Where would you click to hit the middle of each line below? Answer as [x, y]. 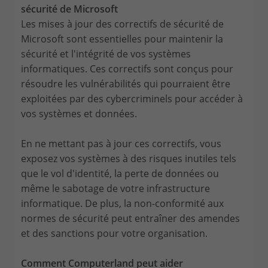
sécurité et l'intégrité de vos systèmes [106, 54]
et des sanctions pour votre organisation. [114, 233]
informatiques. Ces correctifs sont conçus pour [127, 68]
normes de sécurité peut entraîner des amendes [130, 218]
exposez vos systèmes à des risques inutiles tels [129, 158]
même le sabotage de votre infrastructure [115, 188]
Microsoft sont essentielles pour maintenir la [122, 39]
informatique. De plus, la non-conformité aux [122, 203]
